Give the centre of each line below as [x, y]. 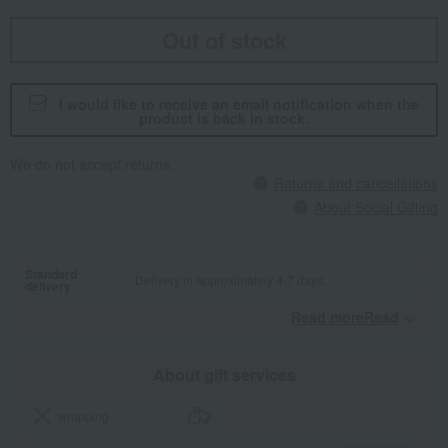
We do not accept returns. [92, 164]
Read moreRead [345, 317]
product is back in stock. [224, 118]
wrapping [84, 416]
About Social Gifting [376, 207]
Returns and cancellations [356, 183]
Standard [51, 274]
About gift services [224, 375]
